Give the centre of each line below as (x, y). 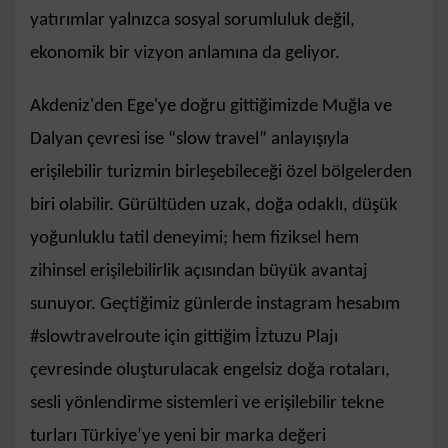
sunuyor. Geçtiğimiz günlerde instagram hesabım (215, 304)
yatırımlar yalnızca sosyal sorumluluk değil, (192, 20)
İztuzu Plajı (296, 337)
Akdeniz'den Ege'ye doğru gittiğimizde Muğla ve (211, 106)
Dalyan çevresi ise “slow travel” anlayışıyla (189, 139)
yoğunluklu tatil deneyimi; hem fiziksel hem (194, 238)
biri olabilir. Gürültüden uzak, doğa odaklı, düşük (214, 205)
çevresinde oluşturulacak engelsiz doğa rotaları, (210, 370)
